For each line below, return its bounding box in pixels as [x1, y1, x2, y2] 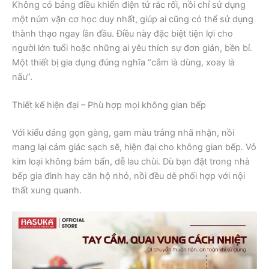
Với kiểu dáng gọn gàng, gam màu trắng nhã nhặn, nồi [12, 127, 234, 139]
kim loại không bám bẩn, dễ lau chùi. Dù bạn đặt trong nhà [12, 156, 250, 168]
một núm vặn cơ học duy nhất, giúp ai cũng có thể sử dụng [12, 13, 253, 25]
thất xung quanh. [12, 185, 82, 196]
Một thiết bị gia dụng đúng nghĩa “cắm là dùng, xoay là [12, 56, 235, 68]
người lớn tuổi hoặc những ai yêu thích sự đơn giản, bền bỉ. [12, 42, 252, 53]
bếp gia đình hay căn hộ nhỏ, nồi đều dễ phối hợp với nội [12, 171, 245, 182]
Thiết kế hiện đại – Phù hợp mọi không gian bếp [12, 100, 206, 111]
